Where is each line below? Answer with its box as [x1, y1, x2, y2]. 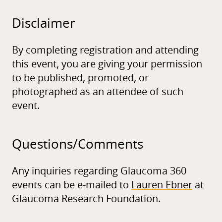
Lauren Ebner [131, 180, 192, 191]
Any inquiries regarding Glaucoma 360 [12, 166, 186, 177]
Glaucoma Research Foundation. [12, 194, 161, 205]
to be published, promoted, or [12, 73, 149, 84]
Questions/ [12, 138, 78, 152]
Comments [78, 138, 143, 152]
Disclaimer [12, 17, 75, 31]
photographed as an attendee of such [12, 87, 183, 98]
